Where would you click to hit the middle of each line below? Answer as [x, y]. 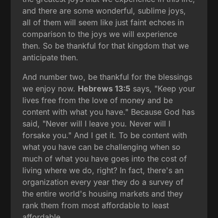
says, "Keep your [163, 88]
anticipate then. [51, 57]
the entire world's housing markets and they [103, 193]
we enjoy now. [50, 88]
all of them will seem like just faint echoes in [103, 22]
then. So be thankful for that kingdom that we [106, 45]
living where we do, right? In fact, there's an [103, 170]
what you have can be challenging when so [102, 147]
